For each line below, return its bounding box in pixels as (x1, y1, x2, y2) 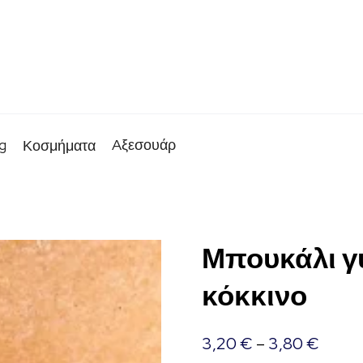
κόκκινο (201, 276, 307, 314)
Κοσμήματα (23, 136, 96, 156)
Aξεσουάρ (112, 135, 176, 154)
